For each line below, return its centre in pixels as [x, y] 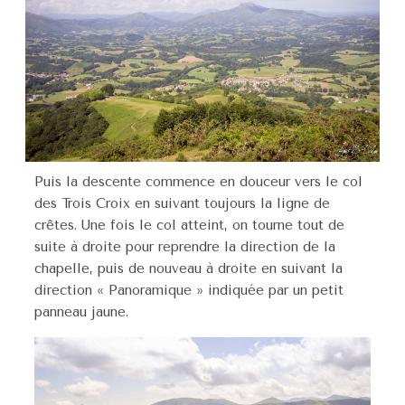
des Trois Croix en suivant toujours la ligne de [182, 203]
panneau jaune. [81, 311]
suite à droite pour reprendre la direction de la [185, 246]
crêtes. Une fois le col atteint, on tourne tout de [189, 225]
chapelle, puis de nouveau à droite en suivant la [188, 268]
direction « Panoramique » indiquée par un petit [189, 290]
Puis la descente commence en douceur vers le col [198, 181]
